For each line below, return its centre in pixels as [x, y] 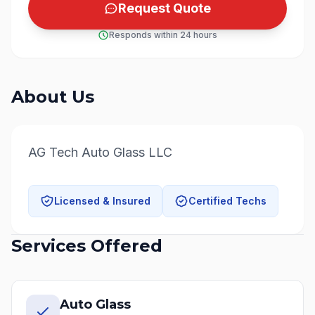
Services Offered [87, 246]
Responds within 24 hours [163, 35]
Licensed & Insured [102, 201]
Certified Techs [227, 201]
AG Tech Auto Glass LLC [100, 152]
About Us [53, 97]
